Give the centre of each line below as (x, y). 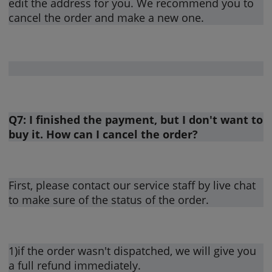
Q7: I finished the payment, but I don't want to (136, 119)
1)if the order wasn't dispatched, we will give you (133, 250)
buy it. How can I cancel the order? (104, 134)
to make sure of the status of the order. (109, 199)
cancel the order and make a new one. (107, 17)
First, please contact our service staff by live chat (132, 185)
